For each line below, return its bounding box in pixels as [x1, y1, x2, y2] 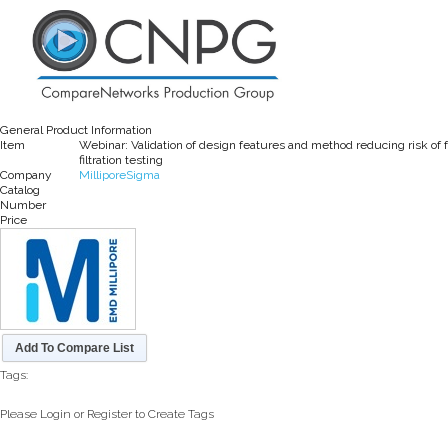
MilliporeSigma [79, 168, 160, 182]
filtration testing [79, 153, 163, 167]
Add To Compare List [15, 341, 134, 355]
